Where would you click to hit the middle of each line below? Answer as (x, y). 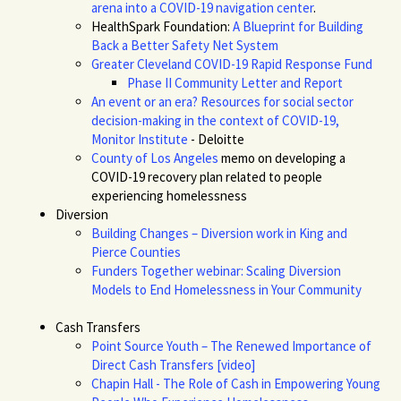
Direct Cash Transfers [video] (174, 364)
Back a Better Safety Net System (185, 45)
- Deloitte (217, 139)
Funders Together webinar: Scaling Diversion (217, 270)
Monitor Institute (140, 139)
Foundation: (197, 26)
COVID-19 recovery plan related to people (207, 176)
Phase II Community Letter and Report (235, 82)
